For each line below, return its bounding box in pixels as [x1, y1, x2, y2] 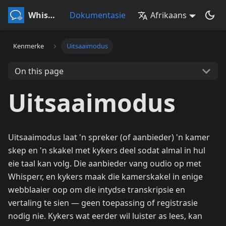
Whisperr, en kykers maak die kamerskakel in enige [8, 171, 203, 182]
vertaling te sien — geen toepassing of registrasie [8, 197, 198, 208]
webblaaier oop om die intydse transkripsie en [8, 184, 185, 195]
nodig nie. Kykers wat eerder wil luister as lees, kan [8, 210, 202, 221]
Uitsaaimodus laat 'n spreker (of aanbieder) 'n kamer [8, 132, 210, 143]
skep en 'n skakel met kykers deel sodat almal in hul [8, 145, 205, 156]
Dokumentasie [70, 10, 126, 21]
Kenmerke [13, 41, 44, 51]
